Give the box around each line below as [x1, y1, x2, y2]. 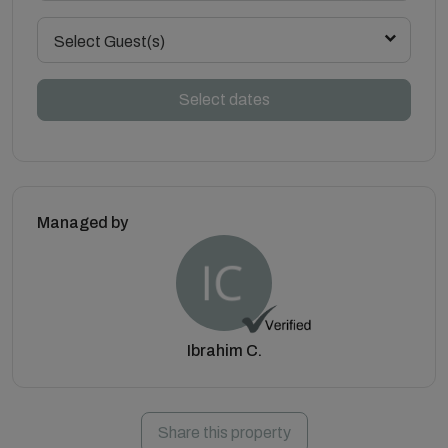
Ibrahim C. [186, 341, 262, 359]
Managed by [37, 213, 128, 231]
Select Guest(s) [54, 32, 165, 50]
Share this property [157, 423, 291, 441]
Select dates [178, 90, 270, 108]
